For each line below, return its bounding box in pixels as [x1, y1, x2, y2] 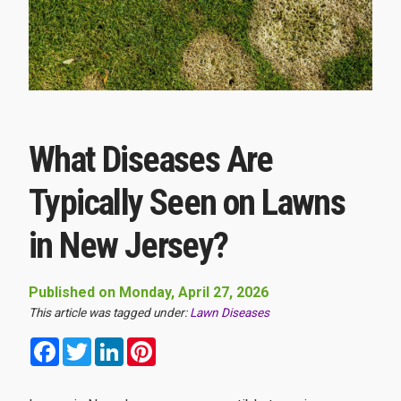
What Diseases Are [29, 139, 273, 182]
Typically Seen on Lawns [29, 182, 346, 225]
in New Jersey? [29, 225, 228, 268]
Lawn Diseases [190, 305, 269, 320]
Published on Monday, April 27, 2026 [29, 284, 269, 302]
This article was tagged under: [29, 305, 190, 320]
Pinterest [156, 336, 214, 354]
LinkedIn [124, 336, 177, 354]
